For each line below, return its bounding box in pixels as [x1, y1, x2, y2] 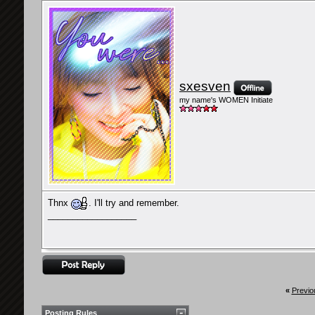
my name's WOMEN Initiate [179, 96, 273, 105]
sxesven [179, 79, 231, 94]
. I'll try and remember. [89, 197, 179, 208]
